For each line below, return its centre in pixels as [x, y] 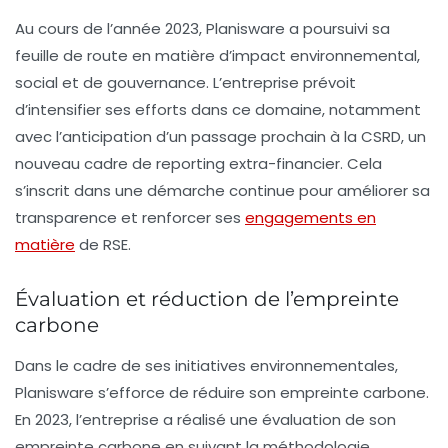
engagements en [310, 217]
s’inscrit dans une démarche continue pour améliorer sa [222, 190]
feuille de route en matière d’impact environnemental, [217, 55]
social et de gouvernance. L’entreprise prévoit [185, 82]
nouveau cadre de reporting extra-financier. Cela [198, 163]
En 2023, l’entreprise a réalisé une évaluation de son [205, 419]
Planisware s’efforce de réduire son [147, 392]
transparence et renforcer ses [130, 217]
